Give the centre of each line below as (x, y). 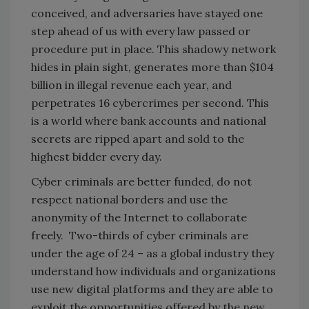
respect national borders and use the (129, 199)
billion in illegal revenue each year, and (131, 84)
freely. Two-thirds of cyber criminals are (140, 235)
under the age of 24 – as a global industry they (152, 253)
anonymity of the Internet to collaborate (139, 217)
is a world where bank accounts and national (149, 120)
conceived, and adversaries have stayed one (147, 13)
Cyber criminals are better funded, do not (141, 181)
